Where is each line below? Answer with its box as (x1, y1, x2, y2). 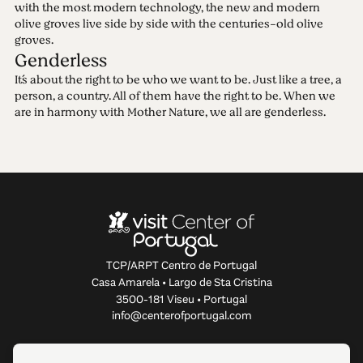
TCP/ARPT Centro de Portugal (106, 258, 257, 274)
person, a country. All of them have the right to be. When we (14, 88, 335, 105)
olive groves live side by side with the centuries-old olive (14, 15, 323, 32)
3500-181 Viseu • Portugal (116, 292, 247, 308)
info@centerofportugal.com (111, 308, 252, 324)
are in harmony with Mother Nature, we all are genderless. (14, 104, 326, 121)
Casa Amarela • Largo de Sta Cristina (91, 275, 272, 291)
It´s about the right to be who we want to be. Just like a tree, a (14, 71, 342, 88)
